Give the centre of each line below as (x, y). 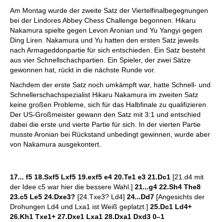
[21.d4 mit (188, 177)
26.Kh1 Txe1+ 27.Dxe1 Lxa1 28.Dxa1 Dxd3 (81, 217)
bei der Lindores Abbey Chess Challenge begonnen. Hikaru (103, 20)
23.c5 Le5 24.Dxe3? (44, 197)
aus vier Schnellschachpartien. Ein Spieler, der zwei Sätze (100, 60)
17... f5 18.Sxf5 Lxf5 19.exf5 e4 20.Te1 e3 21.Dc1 (91, 177)
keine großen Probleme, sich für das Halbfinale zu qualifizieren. (109, 105)
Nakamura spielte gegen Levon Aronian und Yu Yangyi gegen (106, 30)
